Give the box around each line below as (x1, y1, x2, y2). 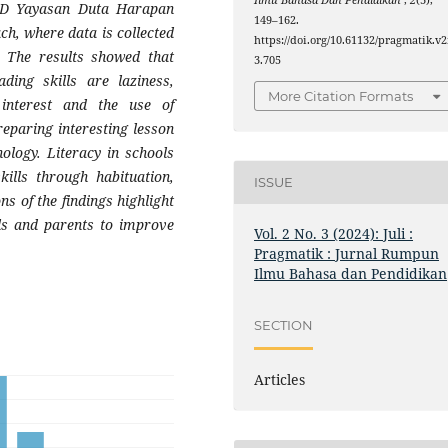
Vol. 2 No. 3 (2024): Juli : (254, 223, 414, 243)
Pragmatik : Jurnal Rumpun (254, 243, 440, 263)
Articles (254, 369, 306, 389)
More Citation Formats (268, 87, 414, 104)
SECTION (254, 317, 314, 334)
